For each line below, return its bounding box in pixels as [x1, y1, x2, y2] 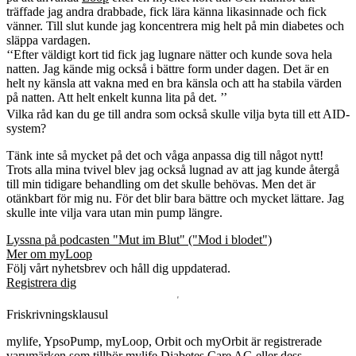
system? [6, 121, 46, 135]
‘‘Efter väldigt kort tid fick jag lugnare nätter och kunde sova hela [6, 47, 332, 61]
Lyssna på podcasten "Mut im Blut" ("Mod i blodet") [6, 232, 272, 246]
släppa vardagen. [6, 33, 91, 47]
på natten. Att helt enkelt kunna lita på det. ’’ [6, 90, 227, 104]
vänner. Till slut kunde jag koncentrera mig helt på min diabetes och [6, 18, 344, 33]
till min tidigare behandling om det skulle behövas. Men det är [6, 176, 315, 191]
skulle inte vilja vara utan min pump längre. [6, 205, 222, 219]
